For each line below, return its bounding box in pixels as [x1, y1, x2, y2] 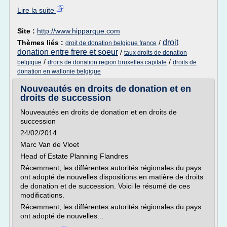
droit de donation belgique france [65, 40, 157, 47]
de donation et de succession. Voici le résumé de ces [20, 182, 190, 190]
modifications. [20, 191, 64, 199]
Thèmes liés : [17, 39, 65, 47]
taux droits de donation [124, 49, 187, 56]
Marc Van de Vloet [20, 140, 79, 148]
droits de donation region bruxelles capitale [48, 59, 167, 66]
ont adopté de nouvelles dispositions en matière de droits [20, 173, 203, 181]
